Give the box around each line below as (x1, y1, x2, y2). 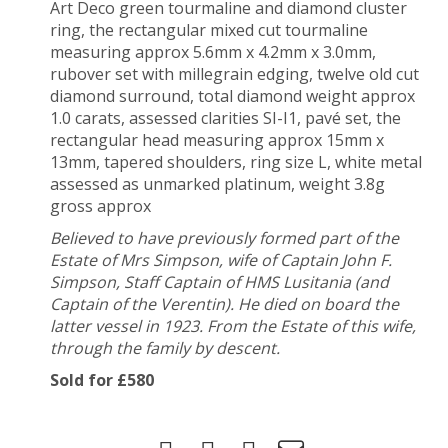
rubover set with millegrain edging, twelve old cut (50, 63, 419, 85)
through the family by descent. (50, 337, 280, 359)
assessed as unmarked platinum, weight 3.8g (50, 173, 385, 195)
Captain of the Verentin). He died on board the (50, 293, 399, 315)
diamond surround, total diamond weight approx (50, 85, 415, 107)
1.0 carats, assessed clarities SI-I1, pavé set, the (50, 107, 401, 129)
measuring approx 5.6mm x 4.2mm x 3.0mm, (50, 41, 376, 63)
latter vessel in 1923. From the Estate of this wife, (50, 315, 416, 337)
